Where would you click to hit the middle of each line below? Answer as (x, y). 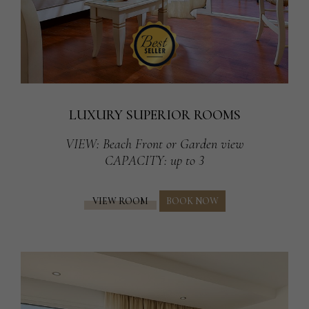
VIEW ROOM (120, 201)
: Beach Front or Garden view (170, 144)
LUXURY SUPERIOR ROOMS (154, 116)
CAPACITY (134, 161)
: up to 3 (184, 161)
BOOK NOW (192, 201)
